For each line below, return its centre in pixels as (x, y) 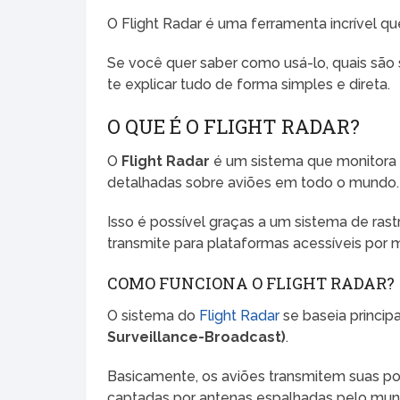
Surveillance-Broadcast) (197, 337)
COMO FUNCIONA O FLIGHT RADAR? (251, 283)
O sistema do (154, 315)
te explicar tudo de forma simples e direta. (249, 84)
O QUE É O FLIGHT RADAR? (234, 126)
